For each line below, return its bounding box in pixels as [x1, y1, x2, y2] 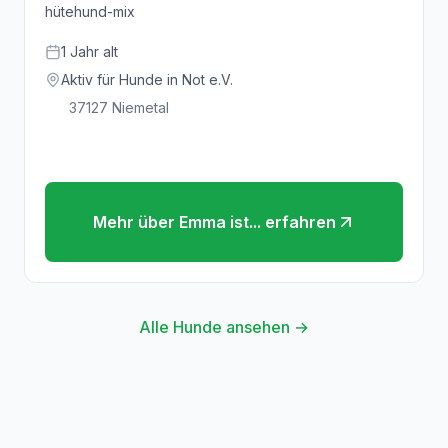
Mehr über [92, 212, 179, 232]
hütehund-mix [45, 3, 135, 20]
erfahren [260, 212, 336, 232]
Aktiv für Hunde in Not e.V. [61, 71, 233, 88]
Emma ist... [178, 212, 261, 232]
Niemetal [112, 99, 169, 116]
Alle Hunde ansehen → [139, 317, 309, 337]
